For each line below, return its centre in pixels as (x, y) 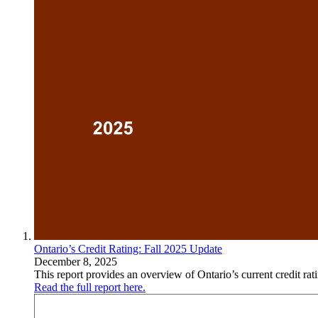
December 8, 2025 (76, 261)
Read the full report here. (90, 287)
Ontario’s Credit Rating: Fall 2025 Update (128, 248)
